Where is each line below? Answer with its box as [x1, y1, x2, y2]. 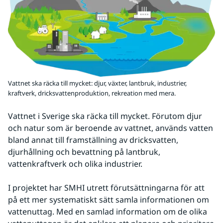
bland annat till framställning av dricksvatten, [8, 134, 178, 146]
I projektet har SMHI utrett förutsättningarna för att [8, 182, 205, 194]
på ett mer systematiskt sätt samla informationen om [8, 194, 209, 206]
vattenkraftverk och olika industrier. [8, 158, 142, 170]
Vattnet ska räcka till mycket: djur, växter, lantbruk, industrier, [8, 79, 187, 88]
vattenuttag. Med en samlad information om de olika [8, 206, 207, 218]
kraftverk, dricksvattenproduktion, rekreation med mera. [8, 89, 176, 98]
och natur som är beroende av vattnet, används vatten [8, 122, 213, 134]
